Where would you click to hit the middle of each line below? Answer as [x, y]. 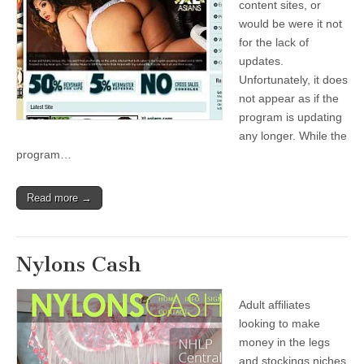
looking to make [279, 323]
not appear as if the [289, 98]
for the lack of [274, 42]
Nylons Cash [78, 264]
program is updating [290, 117]
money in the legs [284, 342]
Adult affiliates [275, 305]
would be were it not [290, 24]
